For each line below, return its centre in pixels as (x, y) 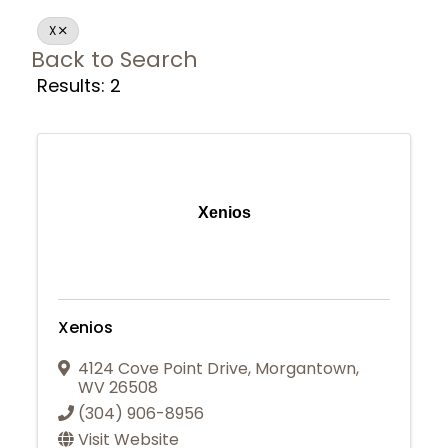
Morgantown (306, 368)
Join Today (224, 424)
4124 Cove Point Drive (163, 368)
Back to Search (115, 59)
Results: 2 (79, 85)
